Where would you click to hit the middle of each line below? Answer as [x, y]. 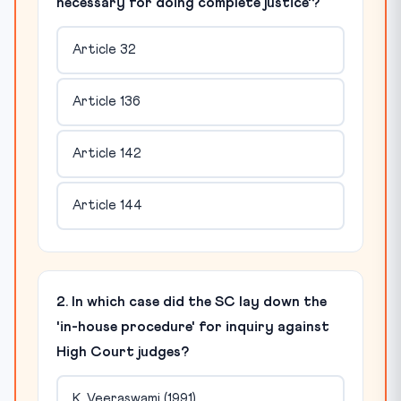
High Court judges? [123, 351]
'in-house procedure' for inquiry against [193, 326]
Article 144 [107, 206]
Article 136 [106, 102]
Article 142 [107, 154]
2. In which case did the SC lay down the [192, 301]
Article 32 [104, 50]
